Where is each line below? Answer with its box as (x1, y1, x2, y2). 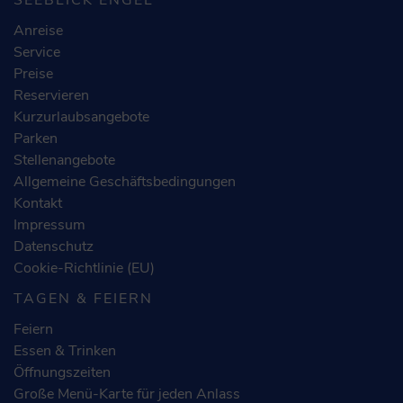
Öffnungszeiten (13, 362, 111, 382)
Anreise (13, 20, 63, 40)
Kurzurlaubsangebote (13, 106, 149, 127)
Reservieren (13, 85, 89, 105)
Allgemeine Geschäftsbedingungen (13, 171, 236, 192)
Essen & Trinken (13, 340, 116, 361)
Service (13, 41, 60, 62)
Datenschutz (13, 236, 94, 256)
